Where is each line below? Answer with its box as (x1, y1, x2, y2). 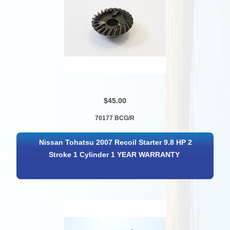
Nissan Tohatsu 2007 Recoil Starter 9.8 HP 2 (39, 139, 192, 147)
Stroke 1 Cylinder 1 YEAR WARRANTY (49, 151, 180, 159)
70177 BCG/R (95, 114, 135, 122)
